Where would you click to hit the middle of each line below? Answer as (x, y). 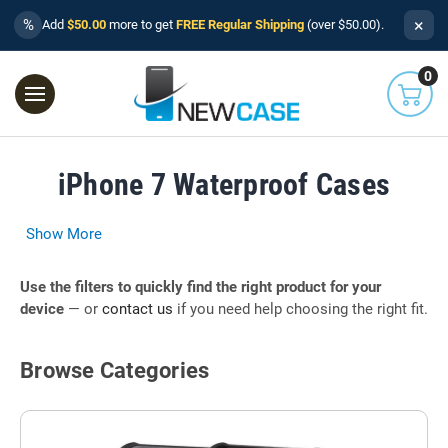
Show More (64, 233)
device (42, 308)
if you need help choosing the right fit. (300, 308)
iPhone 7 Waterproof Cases (224, 184)
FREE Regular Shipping (240, 24)
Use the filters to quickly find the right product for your (200, 286)
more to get (141, 24)
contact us (137, 308)
